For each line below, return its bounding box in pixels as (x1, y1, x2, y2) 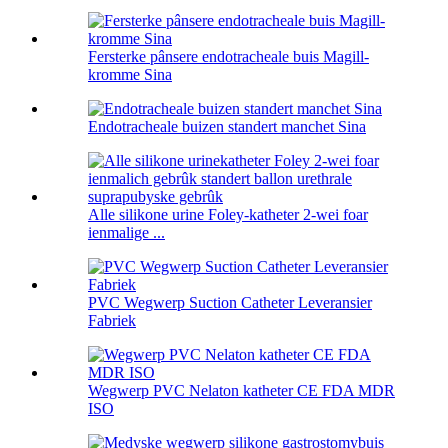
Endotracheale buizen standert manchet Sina (88, 118, 366, 136)
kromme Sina (88, 66, 172, 84)
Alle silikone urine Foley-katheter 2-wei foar (88, 206, 368, 224)
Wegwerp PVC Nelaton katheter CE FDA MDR (88, 382, 395, 400)
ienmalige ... (88, 224, 165, 242)
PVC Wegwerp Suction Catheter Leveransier (88, 294, 372, 312)
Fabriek (88, 312, 136, 330)
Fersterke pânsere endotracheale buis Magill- (88, 48, 369, 66)
